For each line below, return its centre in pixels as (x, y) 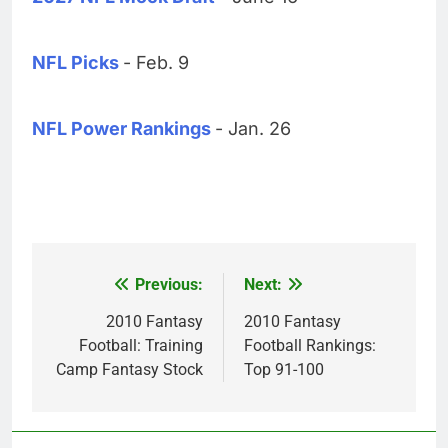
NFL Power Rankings (121, 128)
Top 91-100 (284, 369)
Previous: (169, 284)
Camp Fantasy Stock (129, 369)
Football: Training (141, 345)
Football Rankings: (310, 345)
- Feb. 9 (156, 62)
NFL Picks (75, 62)
